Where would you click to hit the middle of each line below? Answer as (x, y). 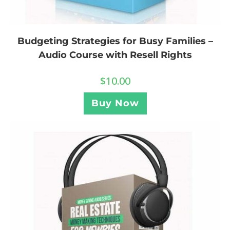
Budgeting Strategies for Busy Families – (115, 41)
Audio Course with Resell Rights (115, 55)
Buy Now (115, 103)
